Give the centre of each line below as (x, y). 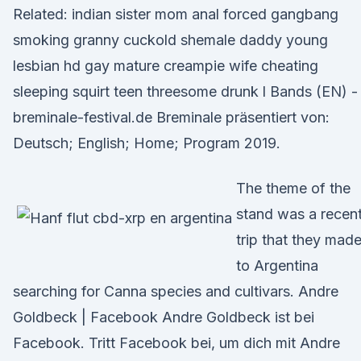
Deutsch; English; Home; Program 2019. (147, 143)
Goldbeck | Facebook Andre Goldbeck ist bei (164, 317)
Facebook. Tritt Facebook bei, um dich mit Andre (176, 343)
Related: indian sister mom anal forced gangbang (176, 14)
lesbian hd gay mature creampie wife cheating (166, 66)
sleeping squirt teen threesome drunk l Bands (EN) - (185, 91)
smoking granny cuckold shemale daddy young (170, 40)
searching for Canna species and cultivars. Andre (176, 291)
